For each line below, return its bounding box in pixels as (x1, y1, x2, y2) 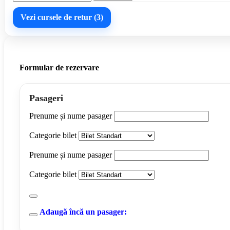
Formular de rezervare (20, 63, 99, 72)
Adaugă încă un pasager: (40, 207, 127, 216)
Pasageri (29, 92, 63, 103)
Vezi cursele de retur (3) (21, 13, 103, 22)
